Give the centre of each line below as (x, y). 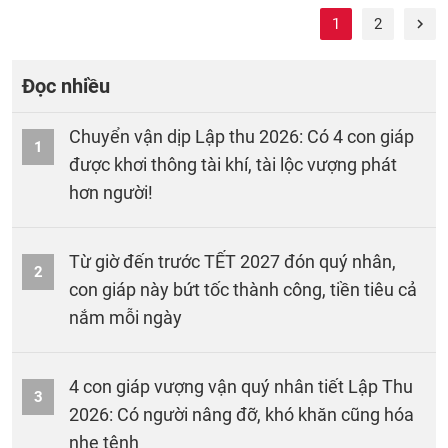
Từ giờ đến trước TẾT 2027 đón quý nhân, (232, 261)
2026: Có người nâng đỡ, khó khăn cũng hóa (241, 414)
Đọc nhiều (66, 86)
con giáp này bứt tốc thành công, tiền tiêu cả (243, 289)
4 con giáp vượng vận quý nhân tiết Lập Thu (241, 386)
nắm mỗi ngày (125, 317)
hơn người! (111, 192)
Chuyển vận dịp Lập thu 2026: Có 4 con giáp (241, 136)
